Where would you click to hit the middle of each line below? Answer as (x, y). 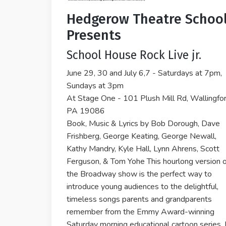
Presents (94, 35)
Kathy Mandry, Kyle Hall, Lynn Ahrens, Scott (143, 149)
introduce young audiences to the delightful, (143, 187)
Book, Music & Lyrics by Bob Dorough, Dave (143, 124)
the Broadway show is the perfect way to (139, 174)
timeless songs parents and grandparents (139, 199)
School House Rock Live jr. (134, 55)
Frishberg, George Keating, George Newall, (142, 136)
